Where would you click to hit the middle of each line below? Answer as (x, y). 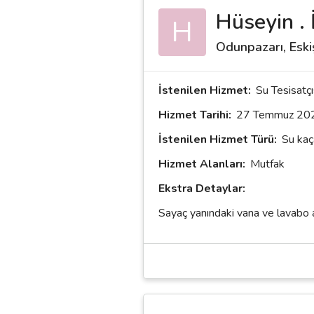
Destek (31, 45)
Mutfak (267, 164)
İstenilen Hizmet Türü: (218, 139)
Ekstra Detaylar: (202, 189)
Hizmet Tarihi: (195, 115)
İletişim (32, 77)
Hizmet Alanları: (202, 164)
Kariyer (32, 109)
